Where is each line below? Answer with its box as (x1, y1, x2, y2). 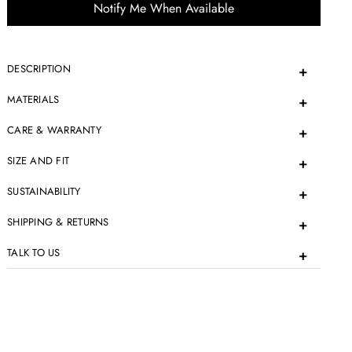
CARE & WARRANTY (7, 122, 101, 137)
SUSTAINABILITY (7, 183, 81, 199)
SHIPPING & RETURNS (7, 214, 109, 229)
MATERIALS (7, 91, 60, 107)
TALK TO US (7, 244, 60, 260)
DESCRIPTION (7, 60, 71, 76)
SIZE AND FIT (7, 152, 70, 168)
